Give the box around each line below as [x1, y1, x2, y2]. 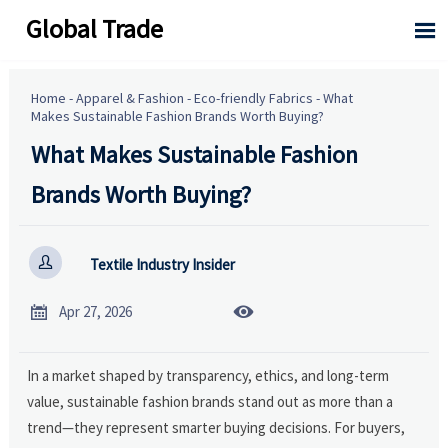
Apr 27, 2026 [58, 302, 132, 322]
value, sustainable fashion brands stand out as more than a [27, 391, 394, 411]
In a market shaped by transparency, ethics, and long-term [27, 365, 390, 385]
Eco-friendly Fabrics [194, 88, 314, 107]
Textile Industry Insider [89, 255, 235, 275]
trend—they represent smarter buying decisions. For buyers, [27, 417, 406, 437]
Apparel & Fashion [76, 88, 185, 107]
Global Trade [26, 11, 164, 45]
